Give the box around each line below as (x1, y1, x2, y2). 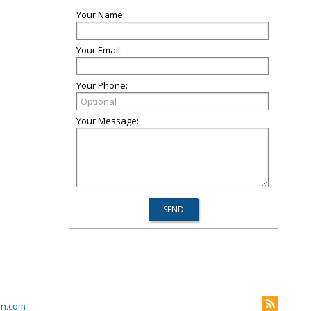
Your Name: (76, 8, 125, 21)
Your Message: (76, 115, 139, 127)
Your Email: (76, 44, 122, 56)
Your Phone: (76, 79, 128, 92)
